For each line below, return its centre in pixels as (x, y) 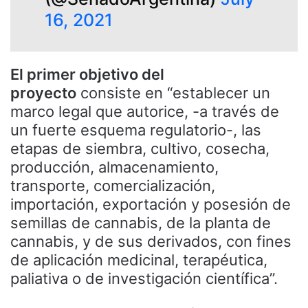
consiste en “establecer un (173, 92)
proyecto (43, 92)
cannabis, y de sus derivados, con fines (151, 241)
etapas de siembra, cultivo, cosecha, (140, 148)
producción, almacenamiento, (114, 167)
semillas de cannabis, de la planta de (141, 222)
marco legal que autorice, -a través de (145, 111)
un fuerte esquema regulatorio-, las (136, 130)
